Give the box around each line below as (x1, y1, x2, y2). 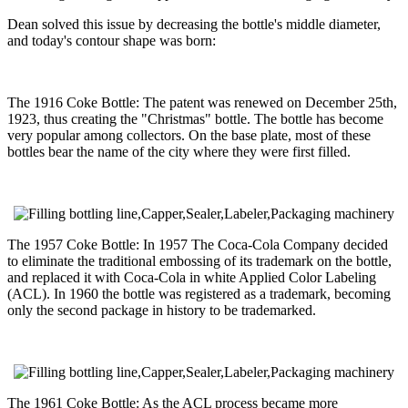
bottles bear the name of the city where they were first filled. (7, 143, 351, 159)
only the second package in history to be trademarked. (7, 301, 316, 318)
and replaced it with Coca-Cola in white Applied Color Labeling (7, 269, 376, 285)
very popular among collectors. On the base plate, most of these (7, 127, 371, 143)
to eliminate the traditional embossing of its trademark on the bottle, (7, 252, 392, 269)
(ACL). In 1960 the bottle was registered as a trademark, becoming (7, 285, 391, 301)
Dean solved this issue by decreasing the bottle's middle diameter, (7, 15, 381, 32)
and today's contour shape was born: (7, 32, 216, 48)
